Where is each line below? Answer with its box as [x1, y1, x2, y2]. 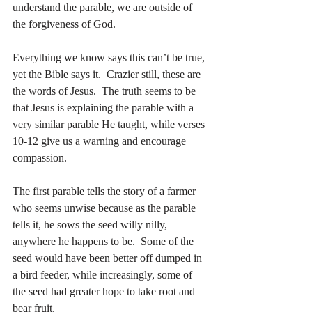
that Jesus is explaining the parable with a [13, 102, 196, 114]
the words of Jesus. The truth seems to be [13, 85, 198, 97]
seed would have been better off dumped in [13, 252, 205, 265]
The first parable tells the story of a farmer [13, 185, 198, 198]
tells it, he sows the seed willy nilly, [13, 219, 170, 231]
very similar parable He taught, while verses [13, 118, 208, 131]
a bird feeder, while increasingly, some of [13, 269, 195, 281]
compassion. [13, 152, 67, 164]
